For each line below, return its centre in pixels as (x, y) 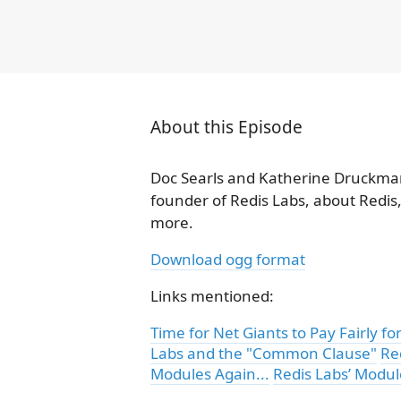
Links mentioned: (212, 295)
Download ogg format (228, 259)
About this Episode (226, 127)
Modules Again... (210, 373)
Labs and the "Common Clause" (264, 353)
